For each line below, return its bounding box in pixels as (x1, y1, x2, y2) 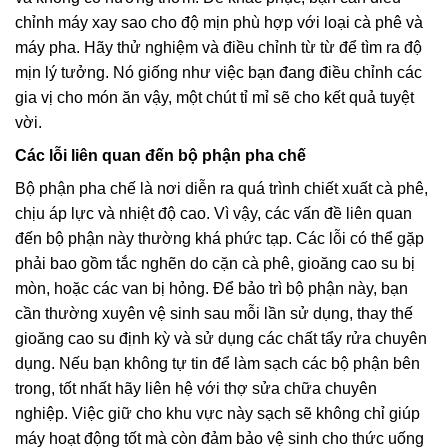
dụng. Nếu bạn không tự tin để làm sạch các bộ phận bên (15, 355, 420, 373)
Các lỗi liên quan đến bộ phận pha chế (15, 147, 306, 165)
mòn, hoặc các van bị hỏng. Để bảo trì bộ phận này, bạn (15, 280, 408, 298)
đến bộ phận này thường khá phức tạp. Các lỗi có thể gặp (15, 230, 424, 248)
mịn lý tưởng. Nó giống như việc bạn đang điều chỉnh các (15, 64, 422, 82)
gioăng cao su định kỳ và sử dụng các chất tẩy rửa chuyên (15, 330, 427, 348)
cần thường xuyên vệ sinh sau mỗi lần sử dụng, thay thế (15, 305, 413, 323)
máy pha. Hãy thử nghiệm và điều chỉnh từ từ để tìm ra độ (15, 39, 422, 57)
